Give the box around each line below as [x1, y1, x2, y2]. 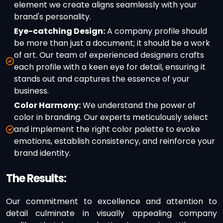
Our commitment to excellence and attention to [6, 196, 217, 208]
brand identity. [14, 147, 71, 159]
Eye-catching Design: [14, 25, 105, 37]
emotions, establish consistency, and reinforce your [14, 135, 215, 147]
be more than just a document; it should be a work [14, 37, 210, 49]
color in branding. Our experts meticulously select [14, 111, 208, 123]
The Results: [6, 171, 66, 187]
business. [14, 85, 49, 97]
